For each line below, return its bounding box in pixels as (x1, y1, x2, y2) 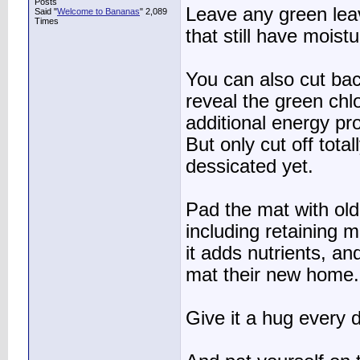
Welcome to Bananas (57, 6, 140, 16)
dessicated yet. (186, 156, 313, 178)
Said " (35, 6, 57, 16)
